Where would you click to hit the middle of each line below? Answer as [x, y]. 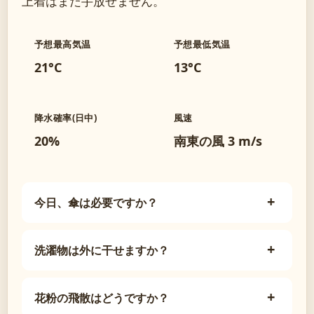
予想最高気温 [63, 44]
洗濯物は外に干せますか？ [102, 250]
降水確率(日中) [66, 117]
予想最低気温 [202, 44]
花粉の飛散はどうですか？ [102, 298]
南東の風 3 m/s [218, 141]
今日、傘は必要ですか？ [96, 202]
